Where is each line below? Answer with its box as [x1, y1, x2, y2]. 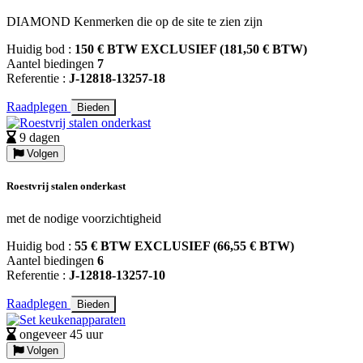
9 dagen [19, 130, 60, 145]
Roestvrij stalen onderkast [6, 180, 126, 193]
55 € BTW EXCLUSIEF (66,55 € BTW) [75, 238, 294, 253]
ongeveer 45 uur [19, 327, 103, 341]
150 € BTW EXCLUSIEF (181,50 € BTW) [75, 42, 307, 57]
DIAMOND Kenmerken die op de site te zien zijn [6, 15, 263, 29]
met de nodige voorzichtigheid [6, 211, 161, 225]
